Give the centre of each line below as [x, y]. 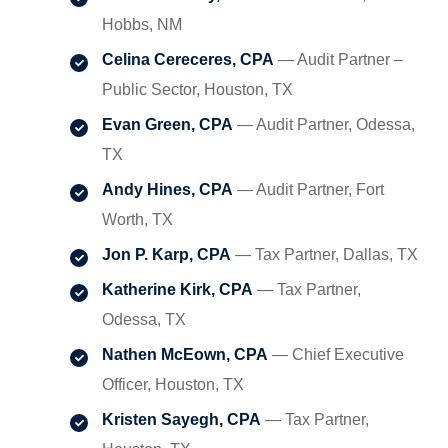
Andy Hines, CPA [167, 189]
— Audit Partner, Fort [308, 189]
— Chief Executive [336, 354]
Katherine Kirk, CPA [177, 289]
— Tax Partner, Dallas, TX [324, 254]
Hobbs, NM [142, 24]
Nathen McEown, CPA [185, 354]
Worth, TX [137, 219]
